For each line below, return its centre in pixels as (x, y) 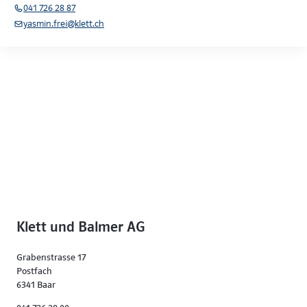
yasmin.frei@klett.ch (64, 23)
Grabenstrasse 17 (51, 258)
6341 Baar (36, 285)
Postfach (34, 271)
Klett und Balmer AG (81, 227)
